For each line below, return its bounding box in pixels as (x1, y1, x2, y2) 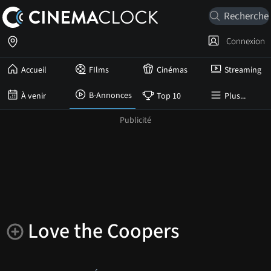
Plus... (224, 90, 246, 102)
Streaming (224, 64, 261, 76)
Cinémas (157, 64, 188, 76)
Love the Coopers (28, 217, 179, 246)
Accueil (21, 64, 47, 76)
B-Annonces (89, 90, 132, 102)
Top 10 (157, 90, 181, 102)
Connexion (223, 34, 265, 48)
